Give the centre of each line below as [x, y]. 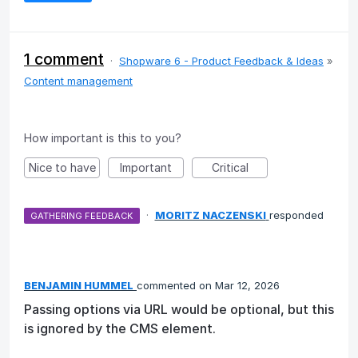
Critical [230, 167]
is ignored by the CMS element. [120, 328]
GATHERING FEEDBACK [82, 215]
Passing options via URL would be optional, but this [179, 309]
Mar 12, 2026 [247, 285]
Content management [78, 80]
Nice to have [62, 167]
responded [296, 215]
